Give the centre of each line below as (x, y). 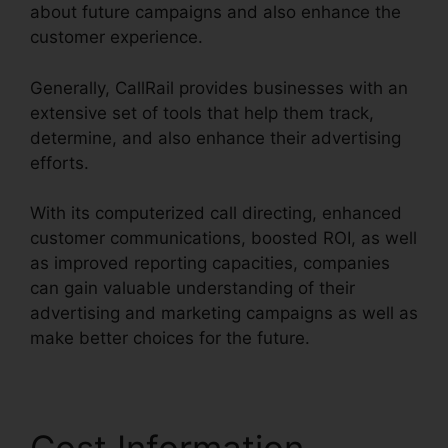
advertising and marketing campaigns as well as (224, 313)
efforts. (59, 162)
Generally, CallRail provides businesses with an (219, 87)
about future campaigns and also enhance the (215, 12)
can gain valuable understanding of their (192, 288)
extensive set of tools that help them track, (202, 112)
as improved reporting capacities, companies (210, 263)
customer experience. (116, 37)
